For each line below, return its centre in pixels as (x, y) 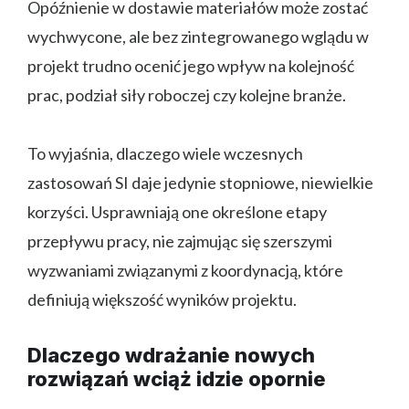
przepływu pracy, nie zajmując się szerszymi (180, 241)
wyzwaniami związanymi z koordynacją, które (185, 271)
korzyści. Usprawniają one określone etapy (177, 212)
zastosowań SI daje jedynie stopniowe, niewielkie (200, 183)
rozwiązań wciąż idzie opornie (177, 379)
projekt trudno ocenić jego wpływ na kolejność (191, 66)
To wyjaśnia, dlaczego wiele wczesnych (165, 154)
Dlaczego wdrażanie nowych (171, 356)
